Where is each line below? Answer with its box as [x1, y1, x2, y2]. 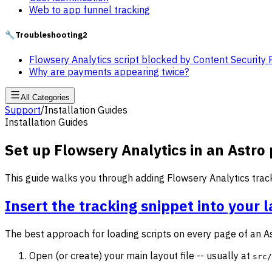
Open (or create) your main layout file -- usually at [29, 249, 253, 262]
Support [5, 104, 41, 117]
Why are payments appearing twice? [29, 66, 189, 78]
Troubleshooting [15, 29, 83, 40]
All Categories [21, 93, 70, 103]
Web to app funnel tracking [29, 3, 150, 16]
